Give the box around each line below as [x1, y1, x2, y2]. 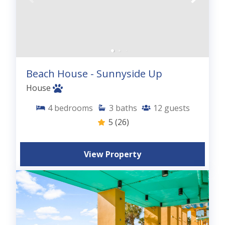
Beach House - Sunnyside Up [26, 66, 162, 80]
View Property [84, 148, 141, 160]
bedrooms [54, 102, 93, 114]
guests [164, 102, 190, 114]
